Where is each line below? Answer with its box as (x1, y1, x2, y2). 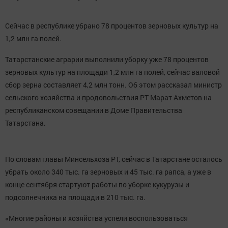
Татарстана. (5, 118, 46, 128)
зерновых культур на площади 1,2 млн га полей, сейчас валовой (5, 67, 220, 77)
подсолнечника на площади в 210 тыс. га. (5, 192, 146, 202)
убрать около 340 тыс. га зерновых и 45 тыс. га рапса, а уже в (5, 167, 211, 177)
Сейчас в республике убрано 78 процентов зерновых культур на (5, 21, 218, 31)
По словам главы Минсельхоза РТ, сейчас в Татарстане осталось (5, 154, 222, 164)
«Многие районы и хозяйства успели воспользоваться (5, 213, 188, 223)
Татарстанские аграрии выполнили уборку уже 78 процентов (5, 54, 209, 64)
